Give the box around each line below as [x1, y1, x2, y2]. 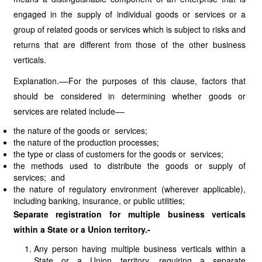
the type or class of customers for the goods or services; [13, 148, 223, 160]
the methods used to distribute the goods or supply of [13, 160, 246, 171]
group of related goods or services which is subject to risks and [13, 23, 246, 35]
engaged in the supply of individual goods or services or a [13, 8, 246, 20]
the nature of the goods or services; [13, 125, 147, 136]
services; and [13, 171, 65, 183]
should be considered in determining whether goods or [13, 90, 246, 102]
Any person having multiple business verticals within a [33, 243, 246, 254]
